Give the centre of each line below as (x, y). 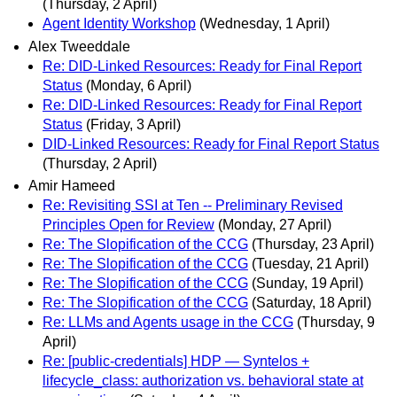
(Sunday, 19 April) (307, 283)
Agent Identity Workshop (119, 24)
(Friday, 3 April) (133, 124)
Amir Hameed (72, 185)
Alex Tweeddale (79, 46)
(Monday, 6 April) (139, 85)
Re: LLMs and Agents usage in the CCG (168, 322)
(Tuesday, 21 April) (310, 263)
